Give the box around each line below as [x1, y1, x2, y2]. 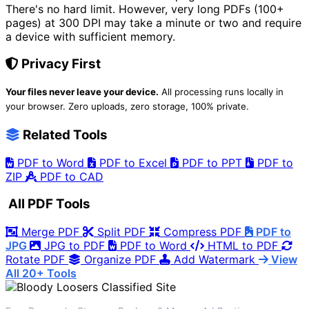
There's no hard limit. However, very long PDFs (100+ [6, 1, 284, 16]
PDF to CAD [37, 169, 103, 183]
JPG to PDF [41, 239, 108, 252]
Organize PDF [81, 252, 159, 266]
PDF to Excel [96, 155, 170, 170]
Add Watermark [170, 252, 259, 266]
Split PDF [94, 225, 149, 239]
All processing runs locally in [159, 86, 283, 98]
